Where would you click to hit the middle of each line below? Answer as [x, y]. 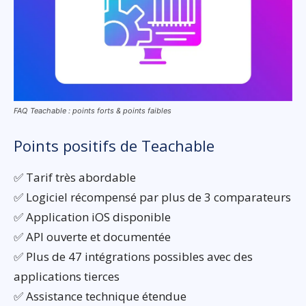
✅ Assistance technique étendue [100, 296]
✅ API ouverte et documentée [92, 236]
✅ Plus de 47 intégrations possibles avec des [133, 256]
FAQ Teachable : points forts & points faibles [93, 110]
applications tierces [67, 276]
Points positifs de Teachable [114, 145]
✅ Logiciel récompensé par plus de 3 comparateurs [152, 197]
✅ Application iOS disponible [92, 217]
